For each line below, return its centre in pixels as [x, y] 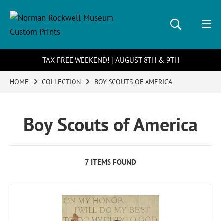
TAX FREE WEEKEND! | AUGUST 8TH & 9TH [110, 60]
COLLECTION [61, 82]
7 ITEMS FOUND [110, 162]
